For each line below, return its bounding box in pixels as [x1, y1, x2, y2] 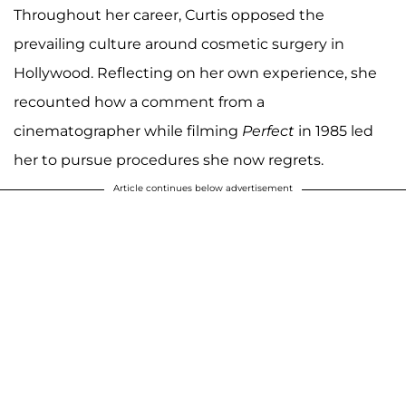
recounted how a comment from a [14, 93, 265, 111]
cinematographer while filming [14, 122, 242, 140]
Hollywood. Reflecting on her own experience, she [14, 64, 377, 82]
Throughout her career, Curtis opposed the [14, 6, 324, 24]
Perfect [242, 122, 295, 140]
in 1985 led [295, 122, 373, 140]
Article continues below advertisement [113, 182, 293, 195]
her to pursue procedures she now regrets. [14, 151, 324, 169]
